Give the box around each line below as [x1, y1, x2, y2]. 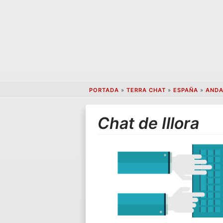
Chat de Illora [98, 113, 200, 133]
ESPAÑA [173, 87, 198, 94]
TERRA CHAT [126, 87, 166, 94]
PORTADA [89, 87, 119, 94]
